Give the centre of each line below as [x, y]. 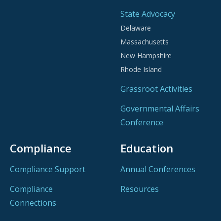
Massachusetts [145, 42]
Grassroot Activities [156, 89]
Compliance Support [48, 169]
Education [147, 148]
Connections [33, 203]
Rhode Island [141, 70]
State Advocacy [148, 14]
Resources [140, 189]
